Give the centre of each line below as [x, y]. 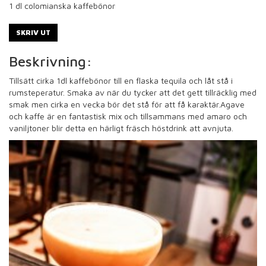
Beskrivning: [50, 61]
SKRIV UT [33, 32]
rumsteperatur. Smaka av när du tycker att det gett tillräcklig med [133, 92]
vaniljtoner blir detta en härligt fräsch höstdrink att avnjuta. [121, 128]
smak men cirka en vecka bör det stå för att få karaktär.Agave [127, 104]
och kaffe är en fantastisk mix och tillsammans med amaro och [128, 116]
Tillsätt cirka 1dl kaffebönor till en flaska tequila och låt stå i [121, 80]
